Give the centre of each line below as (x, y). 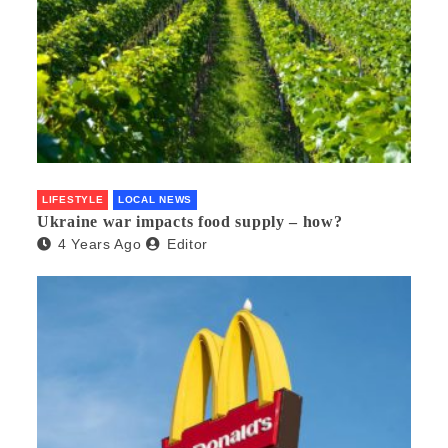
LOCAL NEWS (155, 200)
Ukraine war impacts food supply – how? (190, 222)
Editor (187, 244)
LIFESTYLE (73, 200)
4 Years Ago (99, 244)
